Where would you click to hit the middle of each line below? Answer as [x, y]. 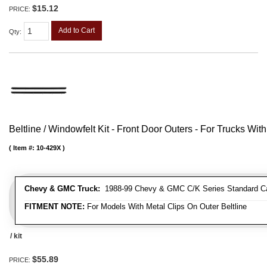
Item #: [25, 148]
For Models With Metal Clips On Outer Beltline [166, 207]
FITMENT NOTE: [55, 207]
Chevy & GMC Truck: [62, 189]
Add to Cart [77, 30]
